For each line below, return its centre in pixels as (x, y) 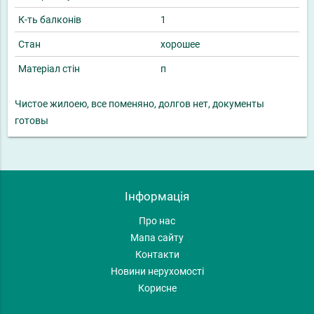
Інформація (157, 197)
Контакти (157, 255)
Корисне (157, 288)
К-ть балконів (50, 20)
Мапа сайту (157, 238)
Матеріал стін (49, 69)
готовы (32, 121)
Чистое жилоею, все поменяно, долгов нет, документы (139, 104)
